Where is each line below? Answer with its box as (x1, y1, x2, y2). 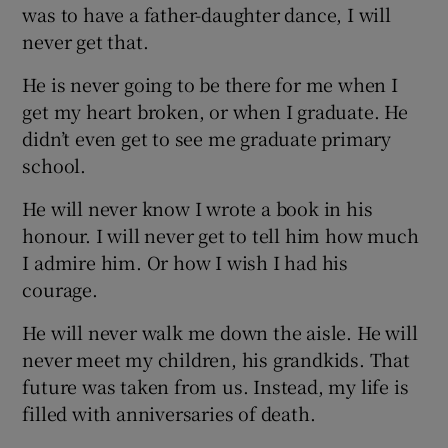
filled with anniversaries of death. (22, 399, 316, 426)
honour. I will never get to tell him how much (22, 221, 419, 248)
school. (22, 151, 87, 178)
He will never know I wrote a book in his (22, 194, 373, 221)
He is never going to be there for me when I (22, 70, 398, 97)
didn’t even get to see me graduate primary (22, 124, 392, 151)
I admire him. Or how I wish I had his (22, 248, 349, 275)
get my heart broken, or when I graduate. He (22, 97, 408, 124)
